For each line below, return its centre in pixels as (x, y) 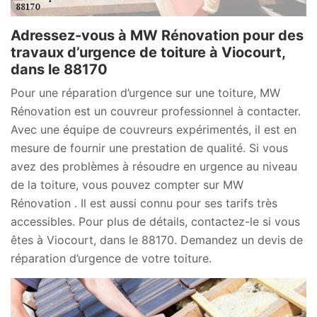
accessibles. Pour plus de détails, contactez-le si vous (155, 222)
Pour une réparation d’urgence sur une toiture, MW (145, 93)
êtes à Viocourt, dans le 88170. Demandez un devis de (157, 240)
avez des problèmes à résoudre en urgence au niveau (154, 167)
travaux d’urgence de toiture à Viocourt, (148, 53)
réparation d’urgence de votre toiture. (111, 259)
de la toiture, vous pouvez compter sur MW (127, 185)
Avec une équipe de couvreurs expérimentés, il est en (154, 130)
